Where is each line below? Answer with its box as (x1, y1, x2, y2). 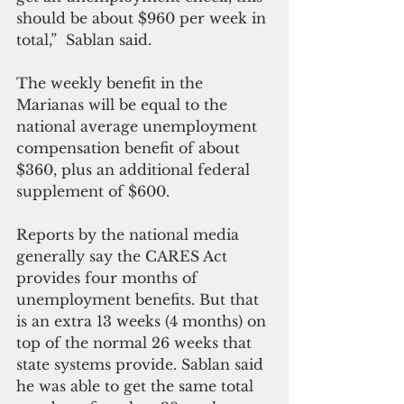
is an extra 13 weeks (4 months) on (16, 312, 271, 331)
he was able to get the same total (16, 377, 258, 396)
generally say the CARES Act (16, 247, 232, 266)
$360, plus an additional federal (16, 161, 254, 179)
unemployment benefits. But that (16, 290, 263, 309)
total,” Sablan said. (16, 31, 156, 50)
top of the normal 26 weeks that (16, 334, 256, 353)
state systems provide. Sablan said (16, 355, 268, 374)
